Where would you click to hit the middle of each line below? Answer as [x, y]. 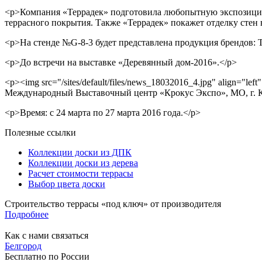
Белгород [23, 246]
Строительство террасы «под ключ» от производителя [113, 204]
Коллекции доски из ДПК [80, 152]
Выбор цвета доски [67, 184]
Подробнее [27, 214]
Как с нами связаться [46, 235]
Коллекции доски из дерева [83, 163]
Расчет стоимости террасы [81, 173]
